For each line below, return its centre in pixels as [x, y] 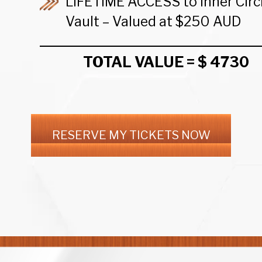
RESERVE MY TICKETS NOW [131, 135]
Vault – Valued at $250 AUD [153, 21]
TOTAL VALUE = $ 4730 [166, 62]
